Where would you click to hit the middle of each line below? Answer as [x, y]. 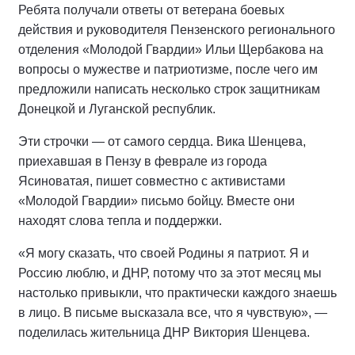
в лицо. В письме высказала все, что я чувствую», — [173, 313]
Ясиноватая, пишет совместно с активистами [152, 181]
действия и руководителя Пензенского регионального [177, 30]
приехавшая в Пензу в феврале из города [143, 161]
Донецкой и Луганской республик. [117, 109]
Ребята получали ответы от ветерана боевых [151, 10]
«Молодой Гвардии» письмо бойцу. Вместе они [157, 201]
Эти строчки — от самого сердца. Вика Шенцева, [162, 141]
